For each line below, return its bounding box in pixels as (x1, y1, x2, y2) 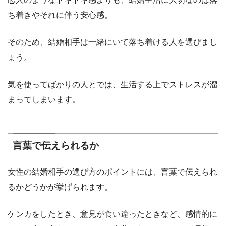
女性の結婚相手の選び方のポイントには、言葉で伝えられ (8, 167, 217, 177)
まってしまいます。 (8, 95, 80, 104)
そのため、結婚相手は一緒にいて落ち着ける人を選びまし (8, 38, 217, 47)
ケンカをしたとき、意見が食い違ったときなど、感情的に (8, 210, 217, 219)
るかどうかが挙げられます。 (8, 183, 112, 192)
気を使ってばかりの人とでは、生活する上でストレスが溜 (8, 80, 217, 89)
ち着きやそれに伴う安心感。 (8, 11, 112, 20)
